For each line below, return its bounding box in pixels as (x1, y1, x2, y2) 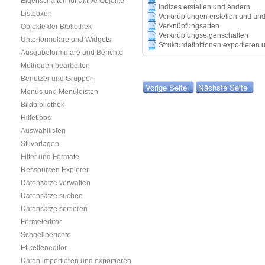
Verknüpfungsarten (159, 22, 219, 31)
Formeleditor (21, 218, 62, 226)
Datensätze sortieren (21, 205, 88, 213)
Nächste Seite (198, 82, 247, 93)
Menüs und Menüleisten (21, 88, 98, 96)
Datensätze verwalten (21, 179, 91, 187)
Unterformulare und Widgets (21, 35, 111, 44)
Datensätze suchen (21, 192, 83, 200)
